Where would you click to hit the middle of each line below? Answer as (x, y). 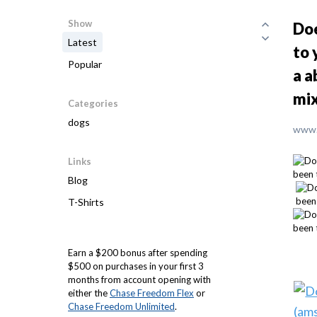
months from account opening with (139, 279)
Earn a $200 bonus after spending (138, 253)
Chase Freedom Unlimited (121, 306)
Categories (93, 103)
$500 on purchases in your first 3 (136, 266)
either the (89, 293)
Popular (85, 64)
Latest (82, 42)
